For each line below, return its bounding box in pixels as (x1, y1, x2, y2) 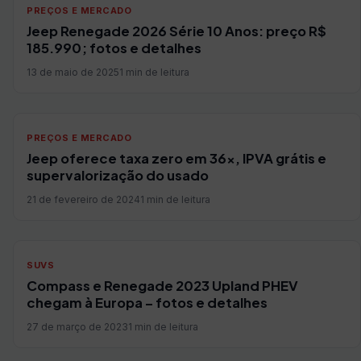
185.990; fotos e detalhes (27, 39, 201, 56)
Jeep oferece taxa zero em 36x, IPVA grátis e (27, 150, 326, 167)
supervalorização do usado (27, 167, 209, 184)
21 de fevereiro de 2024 (27, 193, 140, 205)
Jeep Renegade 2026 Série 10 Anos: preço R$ (27, 23, 326, 39)
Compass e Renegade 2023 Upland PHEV (27, 277, 298, 294)
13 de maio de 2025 (27, 66, 119, 78)
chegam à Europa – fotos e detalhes (27, 294, 268, 311)
